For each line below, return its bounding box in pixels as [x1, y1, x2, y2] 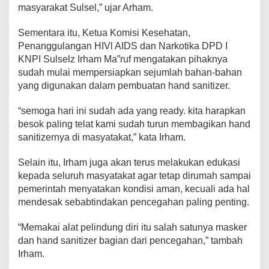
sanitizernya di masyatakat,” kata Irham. [18, 132, 186, 143]
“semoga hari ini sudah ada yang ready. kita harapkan [18, 106, 246, 116]
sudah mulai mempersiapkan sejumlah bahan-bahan [18, 67, 242, 78]
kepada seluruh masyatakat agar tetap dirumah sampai [18, 171, 251, 181]
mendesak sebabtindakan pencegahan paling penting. [18, 197, 249, 208]
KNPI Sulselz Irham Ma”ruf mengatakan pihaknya [18, 54, 228, 65]
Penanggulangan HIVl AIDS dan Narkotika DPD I [18, 41, 228, 52]
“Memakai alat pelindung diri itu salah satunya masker [18, 222, 247, 233]
